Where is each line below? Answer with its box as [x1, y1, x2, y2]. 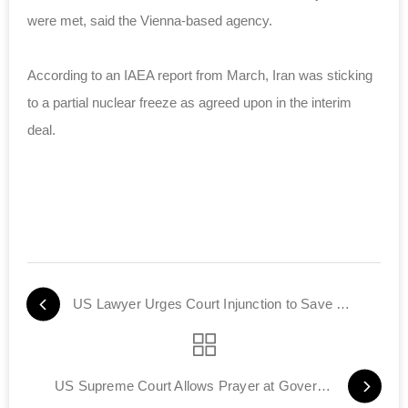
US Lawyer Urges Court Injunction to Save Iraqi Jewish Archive [336, 295, 351, 311]
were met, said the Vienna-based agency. [27, 12, 272, 28]
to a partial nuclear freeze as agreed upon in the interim [27, 94, 352, 110]
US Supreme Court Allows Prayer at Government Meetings [316, 377, 331, 393]
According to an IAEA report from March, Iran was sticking [27, 66, 372, 83]
